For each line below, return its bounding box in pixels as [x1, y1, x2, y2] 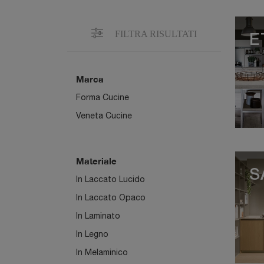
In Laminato [76, 211, 120, 220]
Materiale [76, 156, 117, 166]
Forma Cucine [76, 93, 129, 102]
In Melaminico [76, 247, 128, 257]
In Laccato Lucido [76, 174, 145, 184]
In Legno [76, 229, 108, 239]
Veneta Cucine [76, 111, 132, 120]
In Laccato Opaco [76, 193, 146, 202]
